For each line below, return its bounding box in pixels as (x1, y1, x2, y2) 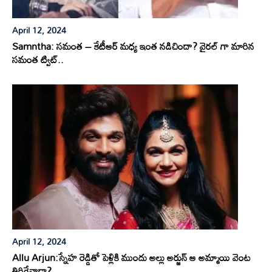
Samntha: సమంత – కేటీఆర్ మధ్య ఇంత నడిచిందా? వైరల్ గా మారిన (12, 36, 254, 56)
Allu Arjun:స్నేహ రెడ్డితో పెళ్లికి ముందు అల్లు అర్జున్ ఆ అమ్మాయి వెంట (12, 248, 251, 268)
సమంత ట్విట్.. (12, 50, 64, 70)
